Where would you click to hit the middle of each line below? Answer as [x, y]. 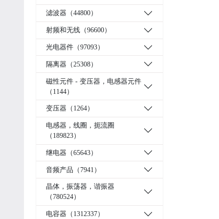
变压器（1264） [70, 109]
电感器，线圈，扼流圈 [80, 126]
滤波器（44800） [72, 13]
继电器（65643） [72, 153]
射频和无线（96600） [78, 30]
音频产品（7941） [73, 170]
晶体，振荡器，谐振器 [80, 187]
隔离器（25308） [72, 64]
